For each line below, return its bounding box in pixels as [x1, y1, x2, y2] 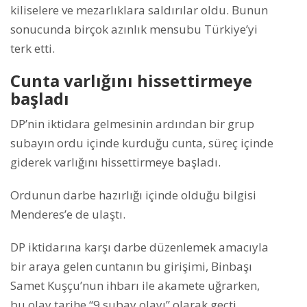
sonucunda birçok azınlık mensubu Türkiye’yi [10, 21, 258, 38]
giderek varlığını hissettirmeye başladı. [10, 154, 221, 171]
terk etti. [10, 40, 55, 57]
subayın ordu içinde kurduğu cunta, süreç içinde [10, 135, 273, 151]
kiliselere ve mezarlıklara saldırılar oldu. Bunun [10, 2, 268, 19]
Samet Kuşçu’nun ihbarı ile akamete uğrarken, [10, 278, 260, 294]
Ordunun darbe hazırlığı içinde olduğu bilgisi [10, 187, 256, 204]
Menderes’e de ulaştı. [10, 206, 125, 223]
